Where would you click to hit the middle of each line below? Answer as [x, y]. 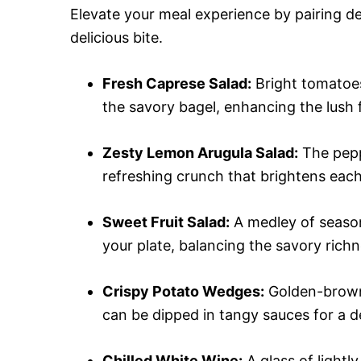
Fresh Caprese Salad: [177, 83]
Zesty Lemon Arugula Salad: [200, 153]
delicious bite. [116, 37]
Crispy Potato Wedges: [183, 291]
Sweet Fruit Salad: [166, 222]
